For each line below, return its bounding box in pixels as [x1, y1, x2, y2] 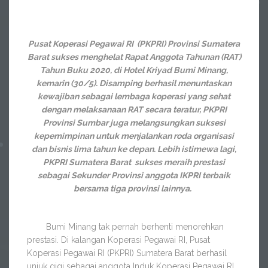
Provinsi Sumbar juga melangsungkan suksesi [42, 118, 226, 127]
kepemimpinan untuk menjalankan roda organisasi [34, 131, 234, 141]
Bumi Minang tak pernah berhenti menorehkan [27, 222, 224, 232]
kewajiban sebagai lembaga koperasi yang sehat [38, 92, 230, 101]
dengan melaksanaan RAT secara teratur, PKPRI [41, 105, 227, 114]
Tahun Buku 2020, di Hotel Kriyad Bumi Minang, [40, 65, 228, 75]
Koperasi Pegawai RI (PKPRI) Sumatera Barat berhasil [27, 248, 227, 258]
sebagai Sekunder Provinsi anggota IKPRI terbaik [38, 170, 230, 180]
